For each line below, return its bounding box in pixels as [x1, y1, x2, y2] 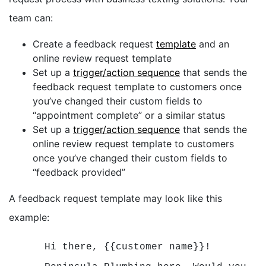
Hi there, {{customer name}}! [45, 241, 211, 252]
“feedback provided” [33, 166, 125, 178]
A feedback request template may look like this [9, 192, 222, 204]
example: [9, 211, 52, 223]
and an [196, 37, 229, 50]
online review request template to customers [33, 137, 234, 150]
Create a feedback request [33, 37, 156, 50]
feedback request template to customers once [33, 80, 242, 93]
